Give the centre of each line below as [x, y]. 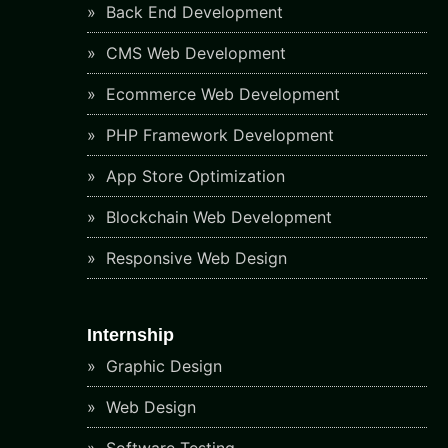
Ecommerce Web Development [220, 94]
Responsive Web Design [194, 258]
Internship [130, 335]
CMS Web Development [193, 53]
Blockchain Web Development [216, 217]
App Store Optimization [193, 176]
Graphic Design [161, 366]
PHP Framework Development [217, 135]
